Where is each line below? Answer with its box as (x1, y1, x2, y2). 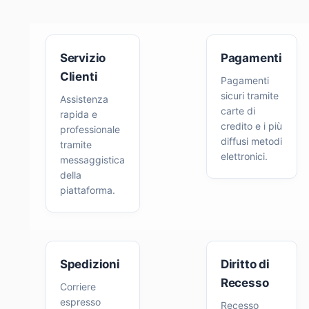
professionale (59, 123, 120, 136)
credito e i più (220, 120, 282, 132)
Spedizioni (59, 257, 120, 272)
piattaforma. (59, 184, 115, 197)
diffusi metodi (220, 135, 282, 148)
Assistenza (59, 93, 108, 106)
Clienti (59, 70, 98, 84)
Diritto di (220, 257, 270, 272)
